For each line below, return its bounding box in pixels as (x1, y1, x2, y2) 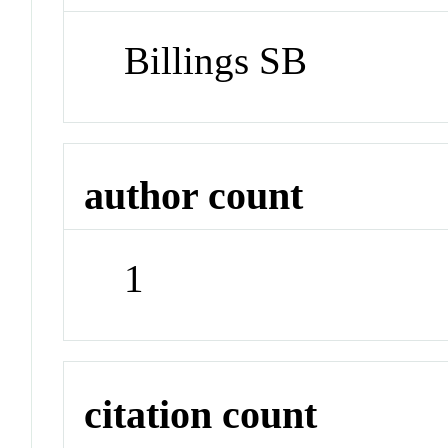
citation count (84, 391, 318, 437)
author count (84, 173, 304, 219)
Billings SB (124, 38, 308, 82)
